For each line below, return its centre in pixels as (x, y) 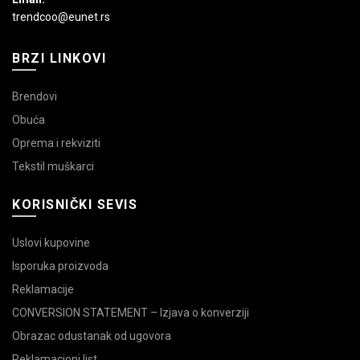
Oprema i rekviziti (56, 143)
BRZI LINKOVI (59, 58)
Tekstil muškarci (53, 166)
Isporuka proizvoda (60, 266)
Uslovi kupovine (51, 243)
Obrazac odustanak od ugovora (92, 336)
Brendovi (35, 96)
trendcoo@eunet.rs (61, 17)
